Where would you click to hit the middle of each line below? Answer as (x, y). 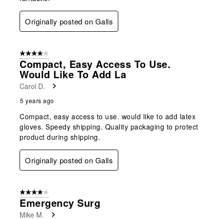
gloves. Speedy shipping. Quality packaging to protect (109, 126)
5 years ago (37, 100)
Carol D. (32, 86)
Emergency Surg (60, 202)
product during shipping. (60, 137)
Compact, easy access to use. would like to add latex (108, 116)
